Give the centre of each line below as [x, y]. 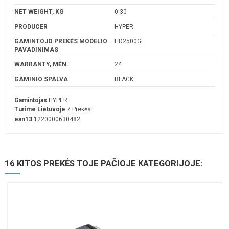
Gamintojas [31, 100]
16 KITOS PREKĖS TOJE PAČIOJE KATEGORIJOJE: [104, 164]
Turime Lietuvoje [40, 110]
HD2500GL [129, 41]
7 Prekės [79, 110]
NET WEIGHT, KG [39, 12]
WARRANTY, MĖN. [41, 64]
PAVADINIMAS [36, 49]
